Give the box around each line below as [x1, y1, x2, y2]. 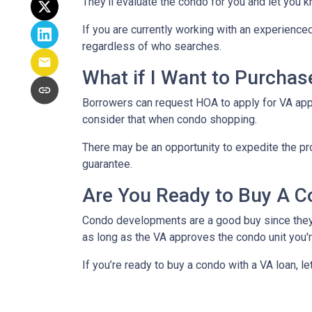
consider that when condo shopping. [82, 113, 260, 126]
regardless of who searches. [82, 40, 221, 53]
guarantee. [82, 157, 135, 171]
